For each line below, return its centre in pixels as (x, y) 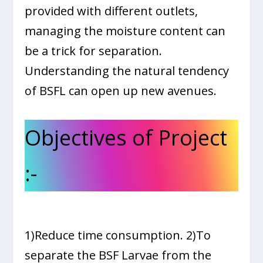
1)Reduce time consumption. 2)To (118, 235)
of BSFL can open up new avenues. (121, 91)
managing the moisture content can (125, 31)
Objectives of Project (126, 138)
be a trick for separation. (94, 51)
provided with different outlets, (112, 11)
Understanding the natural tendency (127, 71)
